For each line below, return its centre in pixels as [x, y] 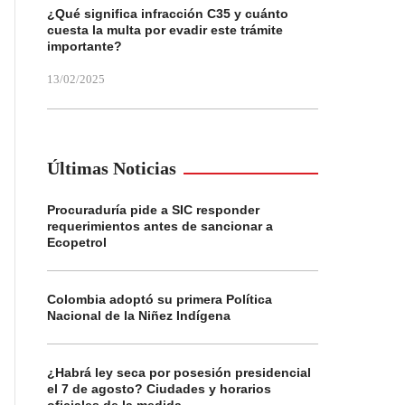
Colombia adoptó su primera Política [160, 299]
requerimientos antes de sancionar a [160, 226]
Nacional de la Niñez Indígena [139, 316]
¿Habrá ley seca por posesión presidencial [179, 372]
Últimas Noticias [112, 168]
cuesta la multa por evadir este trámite [165, 30]
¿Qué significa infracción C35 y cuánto [168, 14]
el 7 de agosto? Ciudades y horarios [159, 389]
